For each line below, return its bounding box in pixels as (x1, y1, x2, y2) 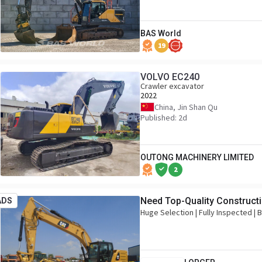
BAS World (140, 29, 181, 38)
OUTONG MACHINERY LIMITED (140, 153, 254, 162)
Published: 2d (140, 112, 187, 123)
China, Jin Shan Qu (154, 102, 218, 112)
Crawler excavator (140, 81, 204, 91)
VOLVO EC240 (140, 71, 199, 82)
